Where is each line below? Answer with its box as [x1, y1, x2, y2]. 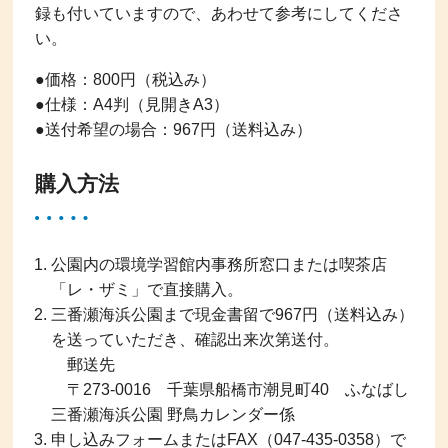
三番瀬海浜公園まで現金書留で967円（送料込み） [50, 305, 414, 323]
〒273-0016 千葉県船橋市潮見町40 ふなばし [50, 380, 409, 398]
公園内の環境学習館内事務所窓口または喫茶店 [50, 255, 387, 273]
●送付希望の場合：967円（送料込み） [34, 120, 312, 138]
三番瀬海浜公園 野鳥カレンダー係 [50, 405, 295, 423]
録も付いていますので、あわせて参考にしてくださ [34, 4, 403, 22]
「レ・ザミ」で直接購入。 [50, 280, 243, 298]
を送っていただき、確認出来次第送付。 [50, 330, 339, 348]
